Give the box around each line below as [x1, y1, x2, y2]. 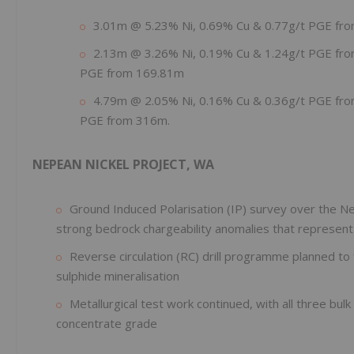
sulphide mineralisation [56, 268, 179, 284]
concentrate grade [56, 315, 157, 332]
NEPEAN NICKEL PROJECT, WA [32, 156, 214, 174]
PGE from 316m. [80, 112, 170, 129]
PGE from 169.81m [80, 65, 184, 81]
